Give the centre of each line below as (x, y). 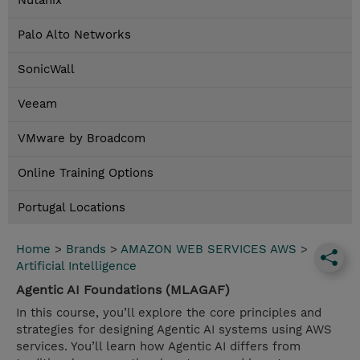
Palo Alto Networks (74, 35)
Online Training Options (86, 173)
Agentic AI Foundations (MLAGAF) (123, 290)
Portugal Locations (72, 208)
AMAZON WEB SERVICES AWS (209, 250)
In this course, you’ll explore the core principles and (169, 313)
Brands (86, 250)
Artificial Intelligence (76, 266)
